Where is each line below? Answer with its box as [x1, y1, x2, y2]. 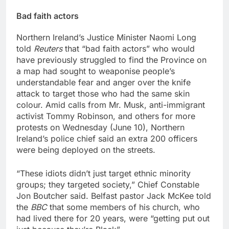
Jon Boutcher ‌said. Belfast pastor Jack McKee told [16, 191, 211, 201]
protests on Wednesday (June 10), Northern [16, 122, 185, 133]
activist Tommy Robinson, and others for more [16, 111, 195, 122]
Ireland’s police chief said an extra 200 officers [16, 133, 197, 144]
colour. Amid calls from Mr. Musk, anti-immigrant [16, 100, 205, 110]
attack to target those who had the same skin [16, 88, 190, 99]
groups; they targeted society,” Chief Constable [16, 179, 199, 190]
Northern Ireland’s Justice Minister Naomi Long [16, 32, 196, 43]
